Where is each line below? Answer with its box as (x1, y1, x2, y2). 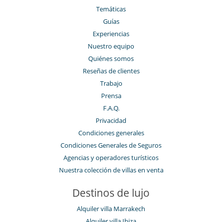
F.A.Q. (103, 104, 119, 113)
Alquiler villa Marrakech (77, 204, 145, 214)
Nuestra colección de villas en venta (58, 166, 164, 175)
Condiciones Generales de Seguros (60, 141, 162, 150)
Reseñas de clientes (82, 66, 140, 76)
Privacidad (96, 116, 126, 125)
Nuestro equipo (88, 42, 134, 51)
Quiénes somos (88, 54, 134, 63)
